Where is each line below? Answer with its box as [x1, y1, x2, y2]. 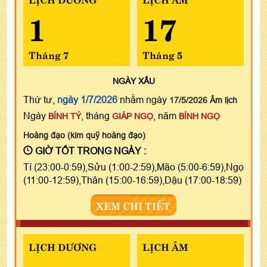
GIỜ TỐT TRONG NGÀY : [33, 145, 146, 156]
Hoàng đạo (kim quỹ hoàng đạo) [23, 130, 145, 140]
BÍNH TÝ [48, 111, 81, 121]
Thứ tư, [23, 94, 57, 105]
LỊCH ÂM [142, 238, 188, 253]
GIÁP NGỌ [112, 111, 153, 121]
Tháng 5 [142, 46, 182, 61]
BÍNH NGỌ [179, 111, 220, 121]
